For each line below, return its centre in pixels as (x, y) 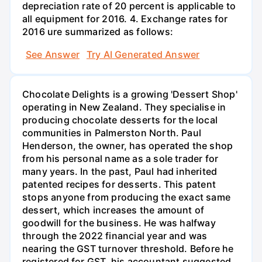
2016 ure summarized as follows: (98, 31)
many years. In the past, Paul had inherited (120, 172)
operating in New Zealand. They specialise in (124, 107)
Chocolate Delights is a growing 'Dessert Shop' (130, 94)
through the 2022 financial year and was (115, 236)
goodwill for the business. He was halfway (119, 223)
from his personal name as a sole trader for (120, 159)
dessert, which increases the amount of (113, 210)
